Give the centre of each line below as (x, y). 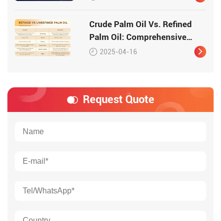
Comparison (113, 50)
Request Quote (118, 100)
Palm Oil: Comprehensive (138, 37)
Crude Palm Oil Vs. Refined (141, 24)
